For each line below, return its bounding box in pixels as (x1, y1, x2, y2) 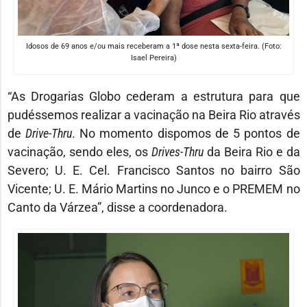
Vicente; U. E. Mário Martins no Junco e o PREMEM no (7, 181, 300, 196)
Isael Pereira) (130, 53, 177, 62)
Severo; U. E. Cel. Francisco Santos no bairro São (7, 162, 300, 177)
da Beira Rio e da (203, 144, 300, 159)
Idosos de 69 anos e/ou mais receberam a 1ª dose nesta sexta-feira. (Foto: (25, 41, 282, 51)
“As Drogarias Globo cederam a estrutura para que (7, 88, 300, 103)
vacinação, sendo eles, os (7, 144, 151, 159)
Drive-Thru (25, 125, 72, 140)
